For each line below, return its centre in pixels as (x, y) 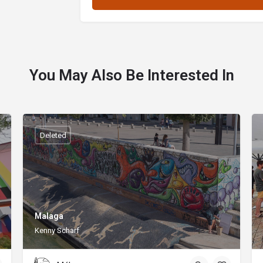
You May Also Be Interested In (131, 75)
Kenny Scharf (57, 230)
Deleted (53, 135)
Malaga (49, 216)
